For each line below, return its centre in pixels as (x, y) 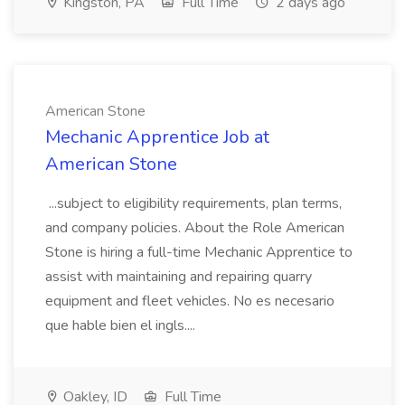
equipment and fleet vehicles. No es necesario (190, 301)
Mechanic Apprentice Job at (157, 137)
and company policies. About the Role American (195, 228)
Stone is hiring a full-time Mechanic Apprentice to (199, 252)
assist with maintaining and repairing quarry (179, 277)
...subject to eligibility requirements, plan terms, (193, 203)
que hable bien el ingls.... (122, 325)
